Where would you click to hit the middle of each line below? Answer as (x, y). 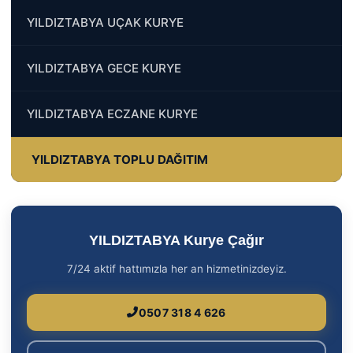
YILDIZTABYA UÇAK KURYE (105, 22)
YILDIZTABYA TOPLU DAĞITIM (120, 159)
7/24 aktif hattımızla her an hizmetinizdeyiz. (176, 268)
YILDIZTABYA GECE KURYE (104, 68)
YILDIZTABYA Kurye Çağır (176, 240)
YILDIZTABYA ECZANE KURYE (112, 113)
